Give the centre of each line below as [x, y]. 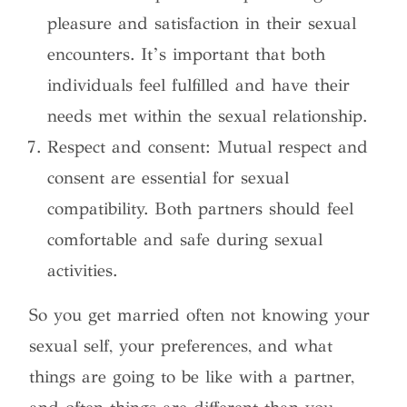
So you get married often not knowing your [200, 314]
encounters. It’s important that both [187, 54]
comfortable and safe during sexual [185, 239]
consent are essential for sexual [169, 177]
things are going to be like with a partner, [192, 376]
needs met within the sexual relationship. [208, 115]
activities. [83, 270]
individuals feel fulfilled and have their [199, 84]
